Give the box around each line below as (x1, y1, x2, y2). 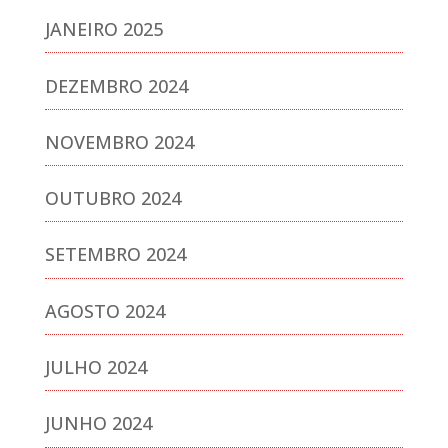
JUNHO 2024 (44, 411, 152, 436)
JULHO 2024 (44, 355, 147, 380)
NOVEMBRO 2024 (44, 129, 194, 154)
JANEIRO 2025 (44, 17, 163, 42)
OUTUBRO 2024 (44, 186, 181, 211)
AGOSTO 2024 (44, 298, 165, 323)
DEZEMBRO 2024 (44, 73, 188, 98)
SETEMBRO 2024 (44, 242, 186, 267)
